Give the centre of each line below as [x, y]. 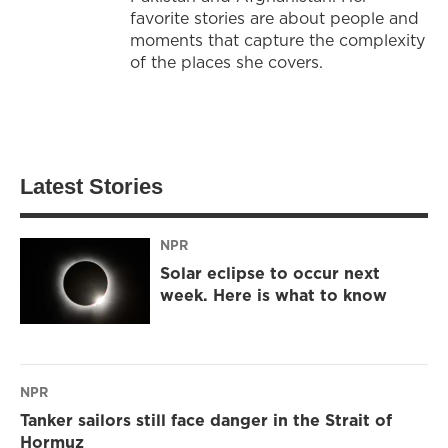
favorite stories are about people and [274, 18]
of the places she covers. [226, 62]
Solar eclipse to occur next [270, 272]
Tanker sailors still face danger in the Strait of [206, 419]
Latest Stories [91, 186]
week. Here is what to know [273, 294]
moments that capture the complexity [277, 40]
